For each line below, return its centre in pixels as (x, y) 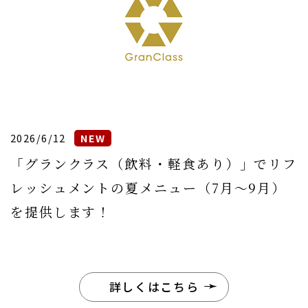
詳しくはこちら (154, 287)
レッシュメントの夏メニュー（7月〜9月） (148, 187)
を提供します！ (60, 211)
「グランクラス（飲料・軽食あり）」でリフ (154, 163)
